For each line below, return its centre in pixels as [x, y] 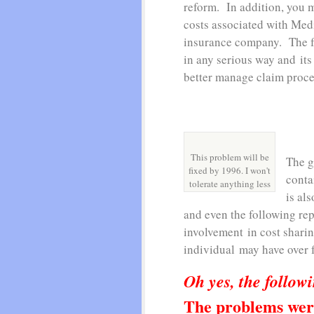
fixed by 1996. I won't [230, 170]
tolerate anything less [230, 184]
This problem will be [230, 157]
